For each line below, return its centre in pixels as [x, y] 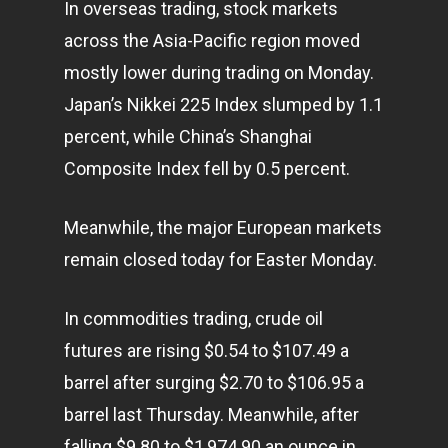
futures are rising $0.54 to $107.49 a [206, 350]
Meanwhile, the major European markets [223, 227]
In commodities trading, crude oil [193, 318]
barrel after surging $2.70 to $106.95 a [214, 382]
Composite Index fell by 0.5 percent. [207, 168]
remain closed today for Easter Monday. [220, 259]
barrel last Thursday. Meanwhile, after [211, 414]
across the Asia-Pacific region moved [212, 40]
